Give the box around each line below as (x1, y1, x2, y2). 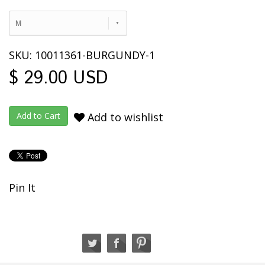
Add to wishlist (85, 110, 163, 125)
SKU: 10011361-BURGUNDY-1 (9, 48, 155, 63)
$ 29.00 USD (9, 66, 108, 92)
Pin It (9, 180, 35, 195)
